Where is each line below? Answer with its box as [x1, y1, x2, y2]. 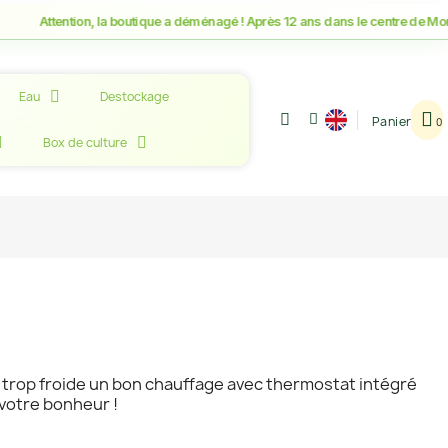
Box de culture [42, 134, 127, 151]
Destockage [100, 88, 170, 105]
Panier [371, 113, 412, 130]
